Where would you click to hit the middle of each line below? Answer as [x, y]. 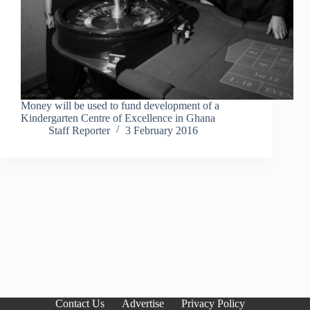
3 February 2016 [162, 131]
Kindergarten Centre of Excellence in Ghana [119, 118]
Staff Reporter [79, 131]
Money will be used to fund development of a [120, 106]
